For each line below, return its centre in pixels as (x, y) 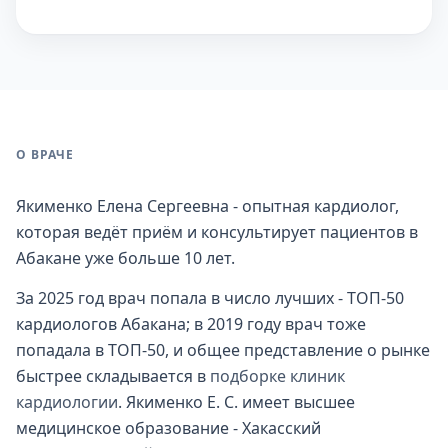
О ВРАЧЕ (45, 154)
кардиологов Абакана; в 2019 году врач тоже (191, 324)
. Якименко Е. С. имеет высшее (236, 402)
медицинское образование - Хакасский (168, 428)
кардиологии (67, 402)
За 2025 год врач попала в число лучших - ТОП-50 (210, 298)
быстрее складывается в (113, 376)
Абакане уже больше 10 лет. (125, 258)
